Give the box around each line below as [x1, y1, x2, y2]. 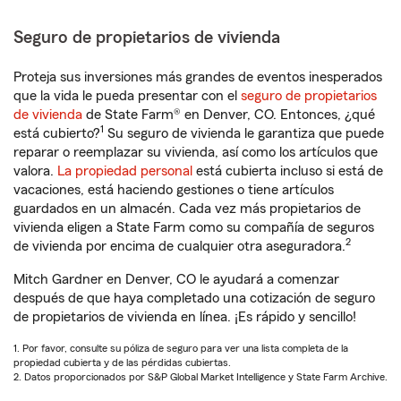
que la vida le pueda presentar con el [13, 89, 241, 103]
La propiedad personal [57, 164, 192, 178]
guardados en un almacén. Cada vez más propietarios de [13, 201, 361, 216]
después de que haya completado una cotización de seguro [13, 291, 375, 305]
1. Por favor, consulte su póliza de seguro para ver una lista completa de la [13, 343, 348, 354]
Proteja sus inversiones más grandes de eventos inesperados [13, 70, 382, 84]
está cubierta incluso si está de [192, 164, 383, 178]
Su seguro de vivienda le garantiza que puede [104, 126, 384, 141]
